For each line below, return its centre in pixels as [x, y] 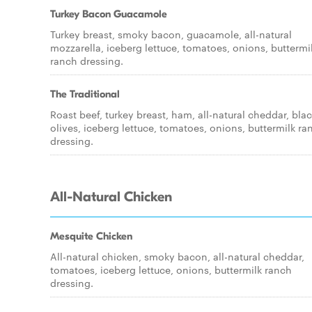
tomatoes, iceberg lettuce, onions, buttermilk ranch [171, 270]
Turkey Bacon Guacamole [109, 14]
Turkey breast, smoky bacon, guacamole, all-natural [171, 34]
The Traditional [85, 94]
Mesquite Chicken [91, 236]
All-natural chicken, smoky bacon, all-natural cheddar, [177, 256]
